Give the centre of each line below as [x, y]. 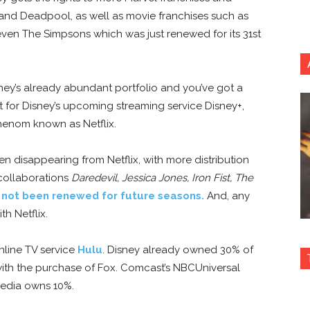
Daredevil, [95, 178]
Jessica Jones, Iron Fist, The [188, 178]
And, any [227, 196]
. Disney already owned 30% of [178, 250]
